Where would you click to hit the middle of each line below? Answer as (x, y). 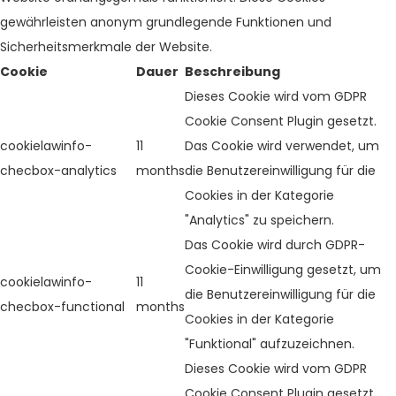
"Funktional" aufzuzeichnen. (270, 344)
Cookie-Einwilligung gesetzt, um (283, 270)
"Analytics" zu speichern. (259, 221)
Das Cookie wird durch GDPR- (275, 245)
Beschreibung (232, 72)
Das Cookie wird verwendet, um (282, 146)
